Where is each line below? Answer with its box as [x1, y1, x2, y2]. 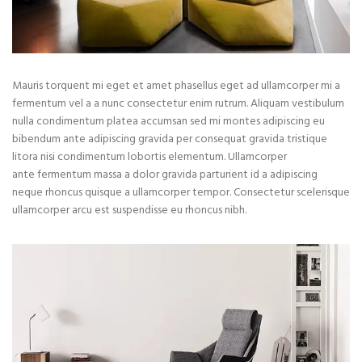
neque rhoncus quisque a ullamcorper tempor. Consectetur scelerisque [12, 183, 350, 203]
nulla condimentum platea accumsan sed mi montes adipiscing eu [12, 112, 325, 132]
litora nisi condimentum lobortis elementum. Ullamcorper [12, 148, 287, 167]
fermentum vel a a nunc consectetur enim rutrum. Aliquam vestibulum [12, 95, 344, 114]
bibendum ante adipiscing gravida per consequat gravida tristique [12, 130, 327, 149]
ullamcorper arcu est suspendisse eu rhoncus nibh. [12, 201, 246, 221]
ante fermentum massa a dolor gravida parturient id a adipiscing [12, 166, 318, 185]
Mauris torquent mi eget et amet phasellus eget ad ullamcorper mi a [12, 77, 340, 96]
